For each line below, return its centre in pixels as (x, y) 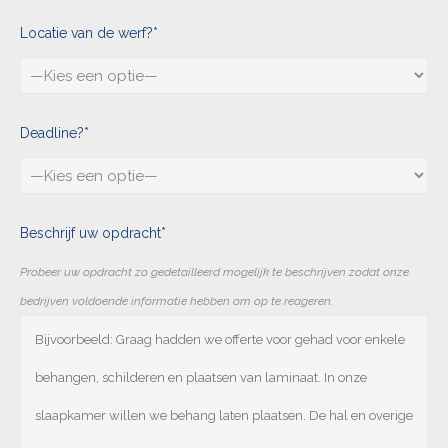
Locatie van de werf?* (89, 33)
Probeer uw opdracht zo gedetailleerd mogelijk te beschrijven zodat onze (214, 272)
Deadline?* (54, 133)
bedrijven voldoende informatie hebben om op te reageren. (176, 301)
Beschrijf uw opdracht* (93, 233)
